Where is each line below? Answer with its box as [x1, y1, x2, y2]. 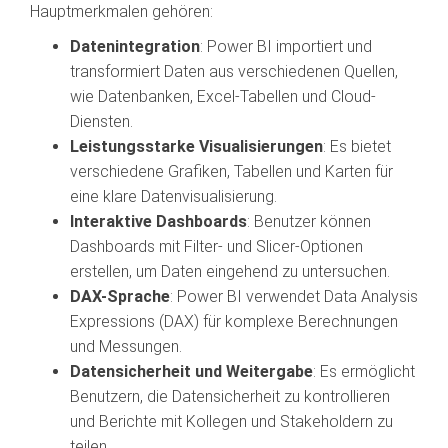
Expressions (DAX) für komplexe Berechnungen [70, 312, 398, 331]
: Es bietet [323, 137, 391, 156]
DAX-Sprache [70, 287, 170, 306]
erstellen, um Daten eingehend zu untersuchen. [70, 262, 390, 281]
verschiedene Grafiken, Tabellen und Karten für [70, 162, 393, 181]
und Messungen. [70, 337, 182, 356]
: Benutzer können [247, 212, 371, 231]
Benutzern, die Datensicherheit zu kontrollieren [70, 387, 390, 406]
